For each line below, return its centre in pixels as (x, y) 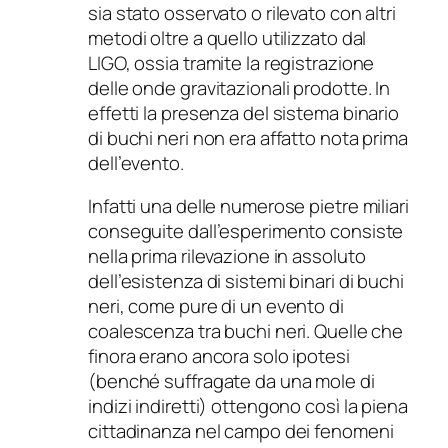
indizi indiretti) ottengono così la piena (248, 406)
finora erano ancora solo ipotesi (219, 356)
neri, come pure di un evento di (216, 306)
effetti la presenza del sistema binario (244, 112)
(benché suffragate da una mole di (231, 381)
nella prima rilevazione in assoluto (227, 256)
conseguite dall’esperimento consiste (246, 231)
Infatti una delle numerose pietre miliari (248, 206)
